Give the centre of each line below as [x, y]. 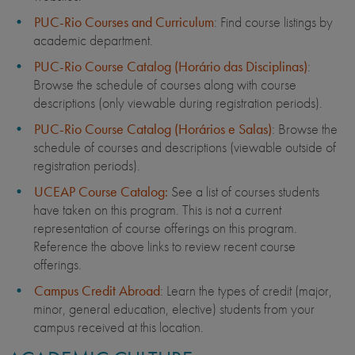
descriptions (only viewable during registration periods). [178, 103]
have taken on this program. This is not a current [157, 210]
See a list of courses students [244, 192]
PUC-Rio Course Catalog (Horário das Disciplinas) [171, 67]
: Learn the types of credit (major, [246, 291]
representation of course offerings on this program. [165, 228]
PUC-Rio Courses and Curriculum [124, 22]
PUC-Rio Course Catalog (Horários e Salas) [153, 129]
